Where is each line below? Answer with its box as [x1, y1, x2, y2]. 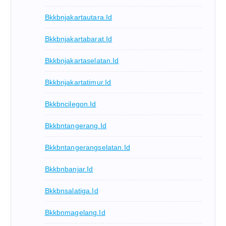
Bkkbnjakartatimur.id [44, 78, 111, 87]
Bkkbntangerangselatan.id [44, 143, 130, 152]
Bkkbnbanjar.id [44, 165, 93, 174]
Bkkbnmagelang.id [44, 208, 105, 217]
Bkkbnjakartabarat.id [44, 35, 112, 43]
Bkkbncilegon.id [44, 100, 96, 108]
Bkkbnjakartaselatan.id [44, 56, 119, 65]
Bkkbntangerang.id [44, 122, 106, 130]
